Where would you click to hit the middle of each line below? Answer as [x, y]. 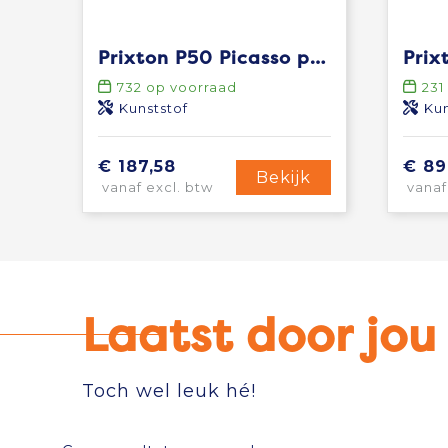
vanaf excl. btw [155, 187]
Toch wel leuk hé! [168, 391]
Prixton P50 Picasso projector [317, 58]
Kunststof [153, 108]
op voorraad [189, 87]
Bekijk [283, 177]
